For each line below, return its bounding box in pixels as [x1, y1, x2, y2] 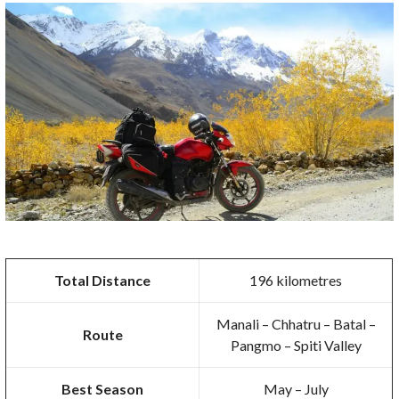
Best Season [61, 379, 144, 397]
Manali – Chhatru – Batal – [216, 314, 376, 332]
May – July [263, 379, 329, 397]
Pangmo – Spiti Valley [230, 336, 362, 354]
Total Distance [54, 271, 151, 289]
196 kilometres [249, 271, 343, 289]
